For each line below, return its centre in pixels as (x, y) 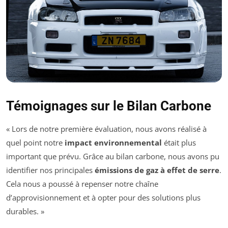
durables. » (25, 211)
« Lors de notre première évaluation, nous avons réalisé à (106, 129)
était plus (179, 142)
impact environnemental (113, 142)
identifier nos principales (50, 170)
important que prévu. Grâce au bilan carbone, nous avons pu (113, 156)
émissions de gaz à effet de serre (157, 170)
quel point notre (35, 142)
